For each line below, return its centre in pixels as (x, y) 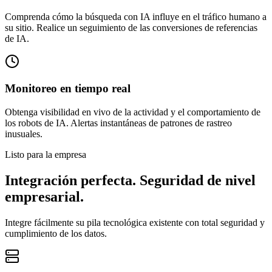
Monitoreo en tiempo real (68, 89)
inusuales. (24, 134)
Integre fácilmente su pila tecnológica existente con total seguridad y (135, 222)
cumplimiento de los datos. (56, 233)
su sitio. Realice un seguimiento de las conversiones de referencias (131, 27)
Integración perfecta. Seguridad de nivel (130, 180)
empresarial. (44, 196)
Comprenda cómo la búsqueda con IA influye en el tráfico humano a (136, 16)
